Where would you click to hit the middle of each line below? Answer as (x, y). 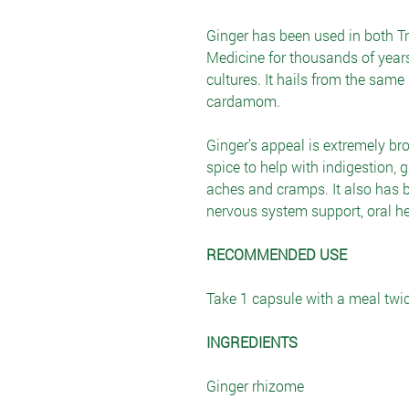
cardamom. (243, 101)
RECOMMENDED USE (277, 254)
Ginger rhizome (255, 386)
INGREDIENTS (252, 342)
